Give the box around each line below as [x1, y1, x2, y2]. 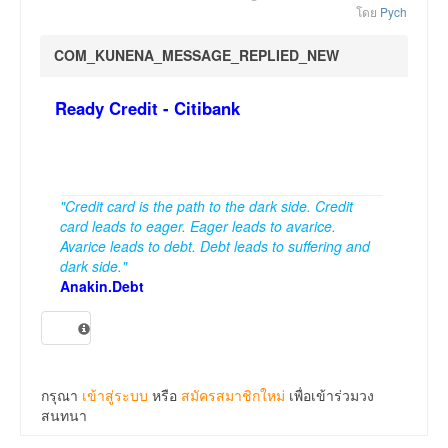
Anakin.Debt [60, 276, 144, 297]
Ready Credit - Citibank [55, 96, 240, 121]
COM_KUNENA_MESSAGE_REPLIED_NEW [54, 45, 339, 66]
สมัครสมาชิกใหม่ [181, 385, 285, 406]
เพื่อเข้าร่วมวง [285, 385, 374, 406]
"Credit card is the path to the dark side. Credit [60, 196, 353, 217]
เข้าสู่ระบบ [82, 385, 148, 406]
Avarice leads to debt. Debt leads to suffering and [60, 236, 370, 257]
